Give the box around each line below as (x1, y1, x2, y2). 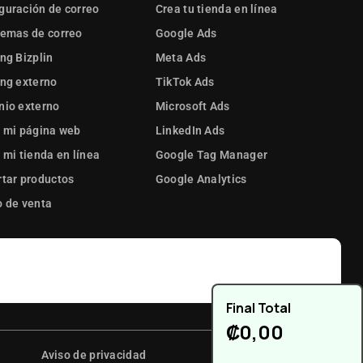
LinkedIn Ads (155, 124, 225, 138)
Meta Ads (155, 51, 207, 65)
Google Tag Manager (155, 148, 268, 162)
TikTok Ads (155, 75, 215, 89)
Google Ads (155, 27, 217, 41)
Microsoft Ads (155, 100, 230, 113)
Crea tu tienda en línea (155, 2, 278, 16)
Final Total (225, 298, 291, 317)
